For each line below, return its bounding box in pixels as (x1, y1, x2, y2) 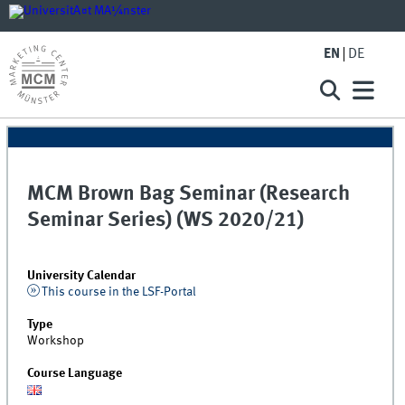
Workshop (27, 334, 85, 347)
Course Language (27, 366, 123, 380)
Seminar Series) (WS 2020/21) (27, 211, 305, 231)
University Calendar (27, 268, 137, 282)
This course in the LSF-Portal (41, 285, 196, 298)
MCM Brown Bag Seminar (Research (27, 184, 351, 205)
